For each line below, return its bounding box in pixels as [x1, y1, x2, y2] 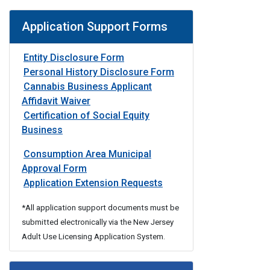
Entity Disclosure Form [24, 52, 124, 63]
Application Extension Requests [24, 177, 163, 189]
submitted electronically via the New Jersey [22, 218, 174, 227]
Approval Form [22, 163, 87, 174]
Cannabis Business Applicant [24, 81, 152, 92]
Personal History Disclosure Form [24, 66, 174, 78]
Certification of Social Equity [24, 110, 149, 121]
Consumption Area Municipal [24, 148, 151, 160]
